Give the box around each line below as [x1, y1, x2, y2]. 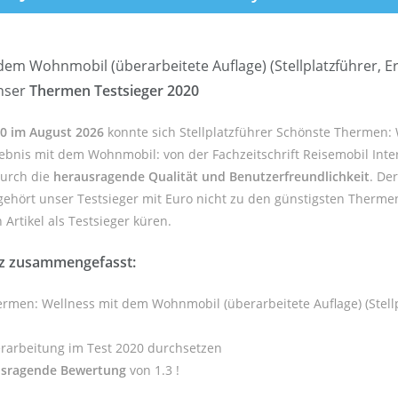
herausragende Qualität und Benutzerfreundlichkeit [53, 168, 370, 185]
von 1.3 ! [126, 362, 179, 378]
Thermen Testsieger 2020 [29, 81, 199, 100]
